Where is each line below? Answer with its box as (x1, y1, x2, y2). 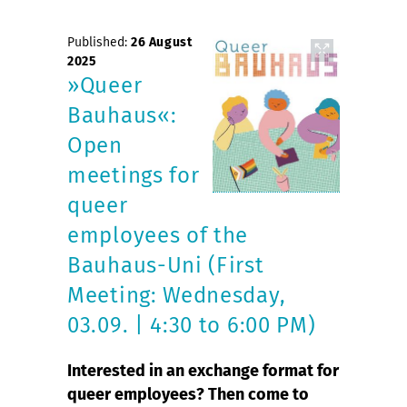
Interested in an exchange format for (67, 361, 339, 381)
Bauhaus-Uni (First (67, 253, 264, 278)
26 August (131, 35, 193, 50)
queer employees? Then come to (67, 384, 309, 404)
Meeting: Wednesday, (67, 283, 286, 308)
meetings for (67, 163, 200, 188)
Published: (67, 35, 131, 50)
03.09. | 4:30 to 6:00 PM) (67, 313, 316, 338)
